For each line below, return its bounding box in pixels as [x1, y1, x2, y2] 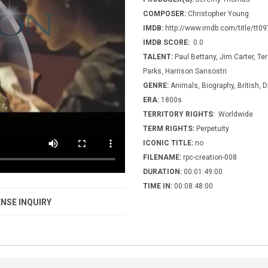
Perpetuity [194, 124, 229, 133]
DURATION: [143, 167, 182, 176]
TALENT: [143, 52, 173, 61]
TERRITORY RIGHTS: [143, 109, 217, 118]
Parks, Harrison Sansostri [143, 66, 227, 75]
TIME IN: [143, 181, 172, 190]
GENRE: [143, 81, 169, 90]
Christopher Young [186, 9, 249, 18]
